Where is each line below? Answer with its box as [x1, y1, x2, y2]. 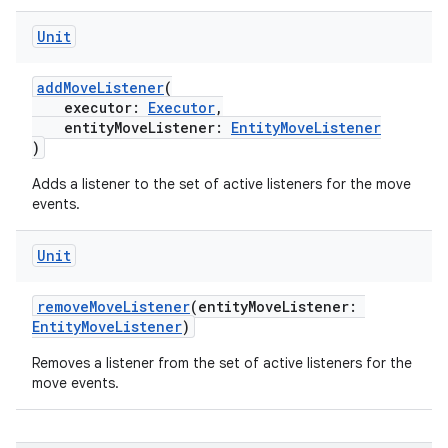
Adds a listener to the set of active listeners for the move [32, 175, 411, 193]
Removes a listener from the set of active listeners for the [32, 354, 412, 372]
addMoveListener [37, 78, 164, 97]
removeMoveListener [37, 297, 190, 316]
